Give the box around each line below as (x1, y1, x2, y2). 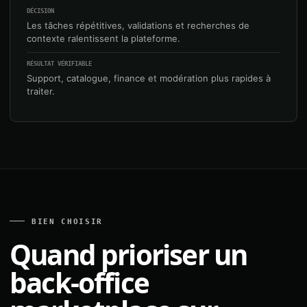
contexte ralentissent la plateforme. (27, 33, 180, 44)
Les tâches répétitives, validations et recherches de (27, 20, 249, 31)
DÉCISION (27, 8, 54, 14)
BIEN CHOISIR (32, 217, 103, 226)
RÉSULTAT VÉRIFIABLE (27, 60, 92, 67)
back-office (10, 264, 149, 302)
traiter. (27, 86, 55, 97)
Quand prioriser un (10, 236, 247, 273)
